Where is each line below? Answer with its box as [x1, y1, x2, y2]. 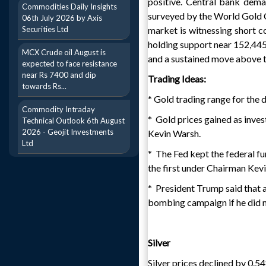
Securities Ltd [22, 24, 68, 34]
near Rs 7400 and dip [22, 70, 96, 80]
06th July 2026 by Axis [22, 13, 102, 23]
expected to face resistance [22, 59, 117, 68]
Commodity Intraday [22, 104, 95, 114]
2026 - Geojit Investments [22, 127, 113, 137]
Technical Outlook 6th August [22, 116, 125, 125]
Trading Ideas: [148, 73, 206, 84]
